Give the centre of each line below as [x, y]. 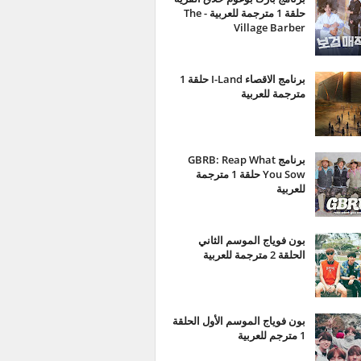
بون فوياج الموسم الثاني [252, 240]
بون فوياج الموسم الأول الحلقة [239, 321]
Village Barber [270, 27]
